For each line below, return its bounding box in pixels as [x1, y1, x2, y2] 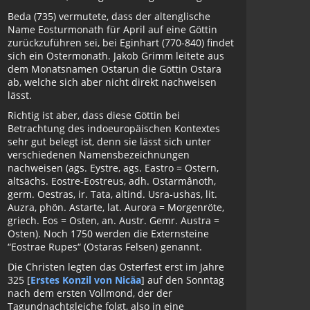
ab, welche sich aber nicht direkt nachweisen [8, 75, 217, 89]
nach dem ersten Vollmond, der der [8, 286, 172, 300]
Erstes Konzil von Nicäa [30, 273, 141, 286]
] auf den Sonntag [141, 273, 224, 286]
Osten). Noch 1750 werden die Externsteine [8, 227, 209, 240]
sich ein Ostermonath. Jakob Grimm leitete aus [8, 49, 224, 62]
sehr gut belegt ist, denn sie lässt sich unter [8, 135, 211, 148]
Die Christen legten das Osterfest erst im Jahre [8, 260, 224, 273]
